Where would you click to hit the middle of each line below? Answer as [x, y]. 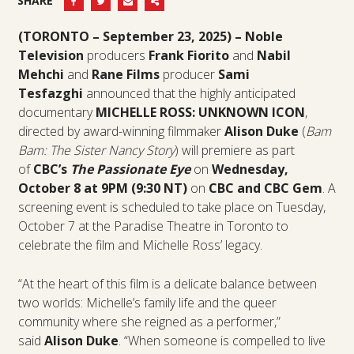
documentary [55, 112]
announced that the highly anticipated [190, 93]
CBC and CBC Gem [265, 188]
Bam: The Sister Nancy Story [96, 150]
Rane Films [125, 74]
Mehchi [41, 74]
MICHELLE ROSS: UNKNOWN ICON [200, 112]
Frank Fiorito [188, 55]
